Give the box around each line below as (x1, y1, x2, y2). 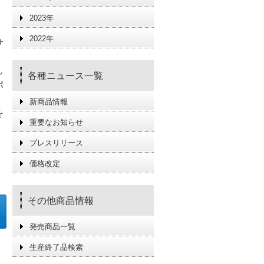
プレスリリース (29, 138, 83, 147)
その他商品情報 (28, 196, 94, 206)
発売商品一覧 (29, 222, 75, 231)
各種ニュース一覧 (28, 71, 103, 81)
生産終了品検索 (29, 243, 83, 252)
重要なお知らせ (29, 118, 83, 127)
